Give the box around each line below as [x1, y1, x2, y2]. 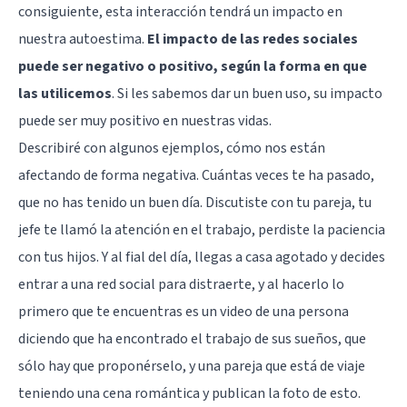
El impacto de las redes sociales [147, 28, 358, 49]
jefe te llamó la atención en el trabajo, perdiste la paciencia [18, 219, 385, 240]
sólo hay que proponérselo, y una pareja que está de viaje [18, 355, 365, 376]
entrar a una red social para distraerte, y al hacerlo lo [18, 273, 344, 294]
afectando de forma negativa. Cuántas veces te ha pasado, [18, 164, 374, 185]
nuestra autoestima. [18, 28, 147, 49]
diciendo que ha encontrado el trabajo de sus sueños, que [18, 328, 366, 349]
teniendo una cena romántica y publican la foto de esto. [18, 382, 361, 403]
